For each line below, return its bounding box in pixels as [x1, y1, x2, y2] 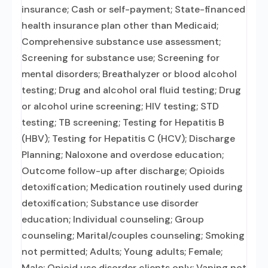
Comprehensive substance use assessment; [22, 35, 221, 48]
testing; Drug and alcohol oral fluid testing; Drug [22, 84, 241, 96]
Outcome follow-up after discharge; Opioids [22, 165, 224, 177]
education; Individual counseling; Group [22, 213, 204, 226]
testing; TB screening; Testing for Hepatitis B [22, 116, 224, 129]
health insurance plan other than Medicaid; [22, 19, 218, 32]
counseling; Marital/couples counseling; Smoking [22, 229, 245, 242]
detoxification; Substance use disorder [22, 197, 199, 209]
